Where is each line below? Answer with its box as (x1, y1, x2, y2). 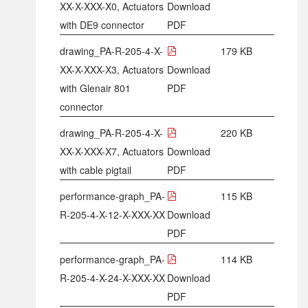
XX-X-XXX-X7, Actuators (59, 144, 164, 158)
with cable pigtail (59, 162, 131, 177)
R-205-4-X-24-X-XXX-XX (59, 270, 165, 285)
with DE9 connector (59, 17, 144, 32)
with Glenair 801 (59, 80, 131, 95)
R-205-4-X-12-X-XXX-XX (59, 207, 165, 221)
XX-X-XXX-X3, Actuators (59, 62, 164, 76)
